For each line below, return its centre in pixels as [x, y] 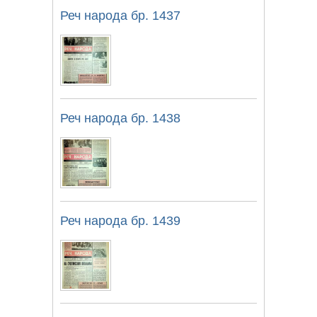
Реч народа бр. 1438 [120, 118]
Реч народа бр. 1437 [120, 15]
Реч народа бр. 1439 [120, 220]
